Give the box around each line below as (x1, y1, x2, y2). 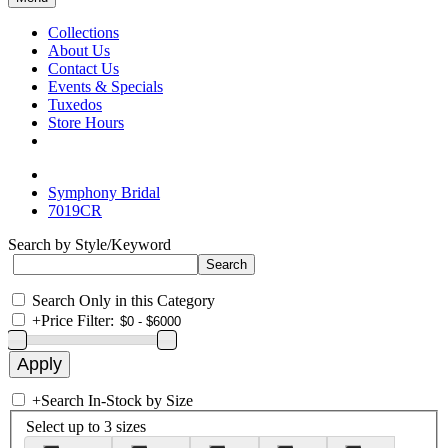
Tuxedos (48, 96, 102, 113)
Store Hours (48, 114, 124, 131)
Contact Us (48, 60, 119, 77)
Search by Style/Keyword (8, 236, 171, 253)
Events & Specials (48, 78, 163, 95)
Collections (48, 24, 119, 41)
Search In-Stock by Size (41, 392, 193, 409)
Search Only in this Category (32, 292, 215, 309)
